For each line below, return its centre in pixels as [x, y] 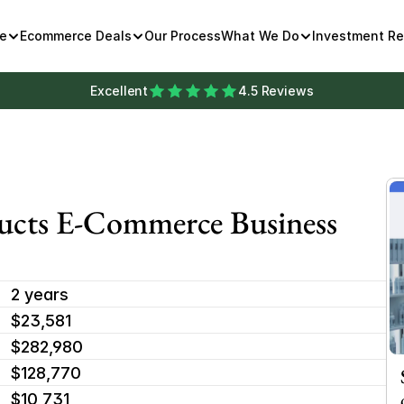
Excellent [119, 91]
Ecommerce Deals [75, 36]
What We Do [260, 36]
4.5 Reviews [276, 91]
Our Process [182, 36]
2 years [40, 294]
